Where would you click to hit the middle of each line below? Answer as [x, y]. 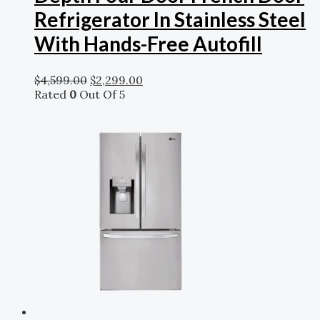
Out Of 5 [101, 94]
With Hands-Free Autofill [148, 44]
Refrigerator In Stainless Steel [170, 20]
